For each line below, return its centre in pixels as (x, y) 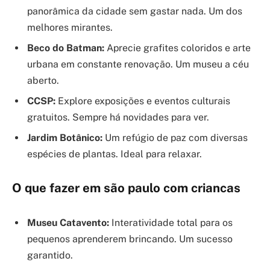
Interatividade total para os (171, 223)
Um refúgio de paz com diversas (175, 137)
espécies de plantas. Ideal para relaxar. (115, 154)
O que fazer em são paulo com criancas (126, 188)
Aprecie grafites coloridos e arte (177, 48)
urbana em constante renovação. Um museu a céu (138, 64)
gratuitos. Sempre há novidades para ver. (118, 117)
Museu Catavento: (68, 223)
